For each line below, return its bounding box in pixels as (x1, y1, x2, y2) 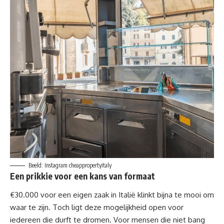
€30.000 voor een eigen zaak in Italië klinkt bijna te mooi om (10, 190, 214, 200)
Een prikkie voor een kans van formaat (10, 170, 155, 181)
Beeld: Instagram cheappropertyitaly (28, 161, 111, 169)
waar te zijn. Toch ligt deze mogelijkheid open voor (10, 202, 183, 212)
